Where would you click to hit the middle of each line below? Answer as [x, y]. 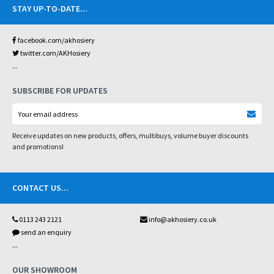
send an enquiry [46, 232]
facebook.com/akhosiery [56, 40]
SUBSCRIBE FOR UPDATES [60, 91]
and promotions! [38, 146]
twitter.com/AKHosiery [55, 53]
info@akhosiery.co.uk [182, 219]
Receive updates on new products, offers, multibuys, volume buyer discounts [130, 135]
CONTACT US [37, 188]
